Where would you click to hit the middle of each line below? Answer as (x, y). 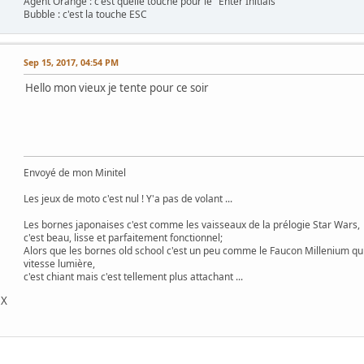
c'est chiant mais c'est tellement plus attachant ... (133, 276)
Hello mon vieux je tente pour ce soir (117, 87)
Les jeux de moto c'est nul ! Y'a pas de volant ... (128, 198)
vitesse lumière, (59, 263)
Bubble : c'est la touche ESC (85, 14)
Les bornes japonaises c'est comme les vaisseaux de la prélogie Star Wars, (192, 224)
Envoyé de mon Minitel (75, 172)
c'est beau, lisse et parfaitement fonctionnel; (123, 237)
